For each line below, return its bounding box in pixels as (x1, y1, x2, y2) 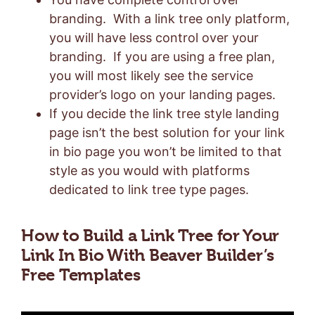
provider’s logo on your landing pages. (49, 86, 276, 102)
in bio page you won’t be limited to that (49, 143, 282, 159)
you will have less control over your (49, 30, 259, 45)
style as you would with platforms (49, 162, 250, 178)
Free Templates (21, 265, 141, 285)
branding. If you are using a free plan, (49, 49, 275, 64)
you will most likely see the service (49, 67, 253, 83)
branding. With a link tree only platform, (49, 11, 290, 26)
